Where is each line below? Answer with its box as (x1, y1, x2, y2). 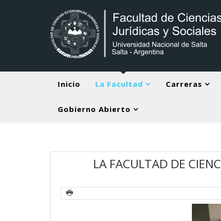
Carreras (166, 79, 202, 89)
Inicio (58, 79, 80, 89)
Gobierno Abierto (58, 104, 131, 114)
